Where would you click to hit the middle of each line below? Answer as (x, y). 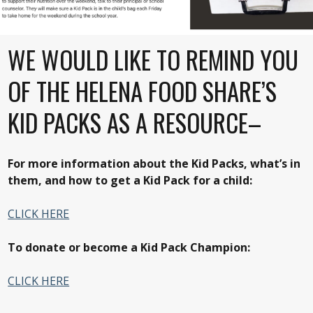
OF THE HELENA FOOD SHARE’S (143, 91)
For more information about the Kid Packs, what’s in (154, 164)
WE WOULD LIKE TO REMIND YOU (153, 60)
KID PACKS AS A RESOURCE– (135, 123)
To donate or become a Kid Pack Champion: (129, 248)
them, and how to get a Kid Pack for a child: (130, 181)
